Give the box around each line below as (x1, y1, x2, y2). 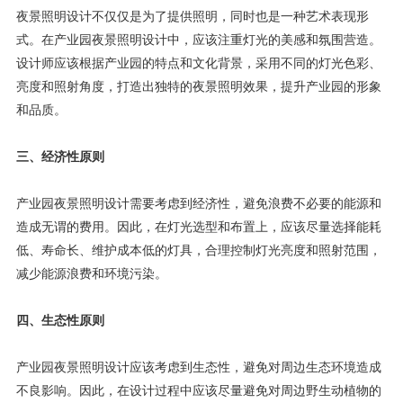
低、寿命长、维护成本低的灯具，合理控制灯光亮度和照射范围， (15, 244, 381, 258)
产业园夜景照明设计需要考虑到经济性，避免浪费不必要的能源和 (15, 197, 381, 211)
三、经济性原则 (15, 150, 104, 165)
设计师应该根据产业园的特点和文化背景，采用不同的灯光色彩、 (15, 57, 381, 71)
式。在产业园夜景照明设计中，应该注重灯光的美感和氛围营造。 (15, 33, 381, 48)
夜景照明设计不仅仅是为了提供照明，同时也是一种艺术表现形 (15, 10, 369, 24)
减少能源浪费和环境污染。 (15, 267, 167, 282)
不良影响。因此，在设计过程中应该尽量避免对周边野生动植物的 (15, 384, 381, 399)
